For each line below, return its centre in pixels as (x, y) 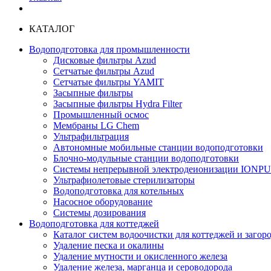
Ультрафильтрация (91, 136)
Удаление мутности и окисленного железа (140, 256)
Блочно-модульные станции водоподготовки (146, 158)
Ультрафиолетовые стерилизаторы (124, 180)
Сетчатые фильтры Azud (104, 71)
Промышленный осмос (101, 115)
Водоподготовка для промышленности (109, 49)
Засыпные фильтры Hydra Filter (118, 104)
